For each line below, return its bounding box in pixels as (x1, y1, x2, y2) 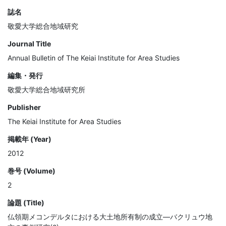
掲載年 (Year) (8, 135, 51, 144)
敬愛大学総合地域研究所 (8, 85, 85, 94)
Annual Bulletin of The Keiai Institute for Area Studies (8, 53, 180, 63)
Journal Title (8, 39, 51, 48)
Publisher (8, 103, 41, 112)
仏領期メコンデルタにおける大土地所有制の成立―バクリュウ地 (8, 212, 212, 221)
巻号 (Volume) (8, 166, 55, 176)
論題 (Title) (8, 198, 44, 207)
